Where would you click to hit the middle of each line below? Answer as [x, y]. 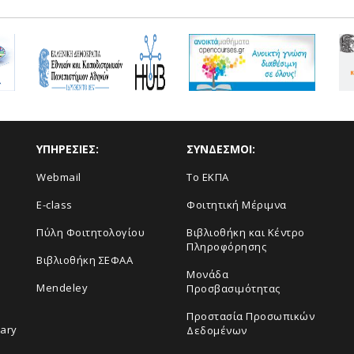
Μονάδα [207, 274]
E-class [55, 205]
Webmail [59, 177]
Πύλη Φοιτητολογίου [90, 232]
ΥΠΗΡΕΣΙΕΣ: [68, 149]
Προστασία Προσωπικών [250, 316]
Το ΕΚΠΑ [208, 177]
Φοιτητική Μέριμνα [237, 205]
